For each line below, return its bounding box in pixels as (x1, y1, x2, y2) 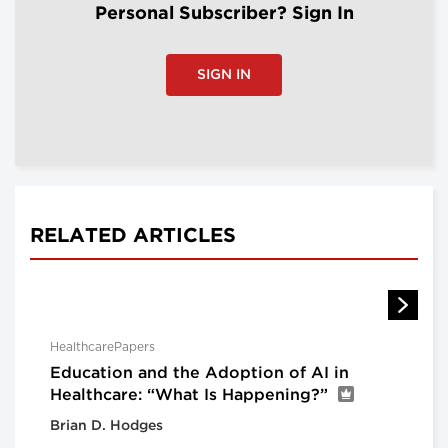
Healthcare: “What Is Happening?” (50, 387, 328, 403)
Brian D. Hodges (50, 419, 163, 432)
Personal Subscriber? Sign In (94, 5, 354, 22)
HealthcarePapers (50, 340, 155, 353)
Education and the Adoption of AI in (50, 365, 349, 381)
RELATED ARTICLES (30, 226, 236, 245)
